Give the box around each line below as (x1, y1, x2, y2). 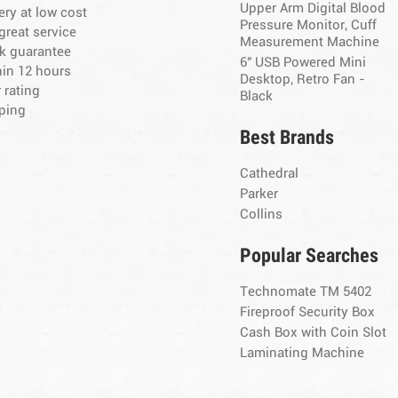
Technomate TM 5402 (240, 285, 372, 299)
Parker (240, 187, 279, 202)
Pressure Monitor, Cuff (240, 19, 378, 33)
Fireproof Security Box (240, 306, 376, 320)
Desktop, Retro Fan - (240, 73, 366, 87)
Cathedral (240, 167, 299, 181)
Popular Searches (240, 244, 379, 267)
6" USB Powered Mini (240, 56, 367, 70)
